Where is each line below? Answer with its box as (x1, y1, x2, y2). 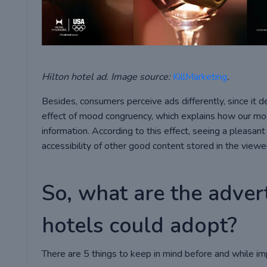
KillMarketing (173, 70, 227, 83)
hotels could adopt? (42, 210, 237, 240)
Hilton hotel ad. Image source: (42, 70, 173, 83)
